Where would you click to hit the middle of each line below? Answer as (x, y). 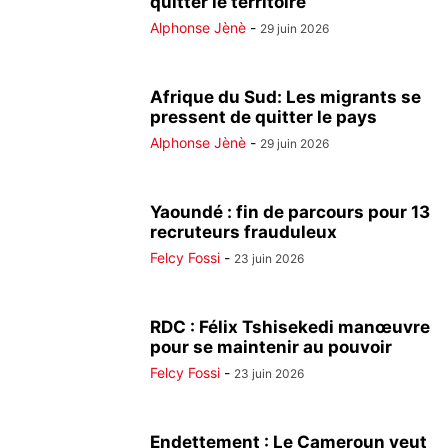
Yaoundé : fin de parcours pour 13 (290, 212)
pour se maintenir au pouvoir (271, 347)
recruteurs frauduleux (243, 232)
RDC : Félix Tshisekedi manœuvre (290, 327)
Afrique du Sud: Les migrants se (285, 97)
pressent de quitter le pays (263, 117)
